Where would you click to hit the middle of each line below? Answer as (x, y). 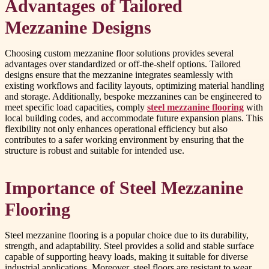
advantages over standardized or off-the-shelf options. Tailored (123, 64)
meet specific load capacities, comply (76, 107)
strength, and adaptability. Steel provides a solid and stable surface (129, 246)
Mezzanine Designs (78, 28)
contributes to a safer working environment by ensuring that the (124, 140)
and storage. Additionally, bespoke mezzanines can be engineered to (133, 97)
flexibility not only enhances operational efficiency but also (116, 129)
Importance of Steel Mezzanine (124, 188)
